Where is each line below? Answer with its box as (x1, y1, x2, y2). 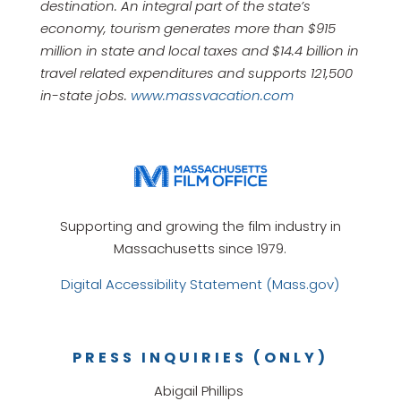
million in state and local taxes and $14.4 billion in (39, 40, 359, 60)
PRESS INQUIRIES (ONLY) (72, 346, 328, 368)
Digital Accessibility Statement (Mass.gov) (61, 274, 340, 294)
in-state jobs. (39, 85, 131, 105)
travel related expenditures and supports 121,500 (39, 63, 353, 82)
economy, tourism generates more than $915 (39, 18, 336, 38)
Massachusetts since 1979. (114, 238, 287, 258)
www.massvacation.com (130, 85, 294, 105)
